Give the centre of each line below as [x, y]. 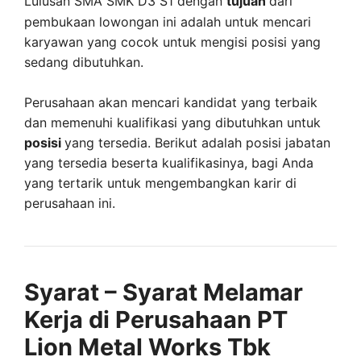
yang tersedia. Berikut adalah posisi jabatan [197, 143]
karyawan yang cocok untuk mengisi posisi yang [172, 41]
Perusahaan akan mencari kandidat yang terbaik [171, 102]
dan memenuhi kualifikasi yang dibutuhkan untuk [172, 122]
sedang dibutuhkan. [84, 62]
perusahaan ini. [70, 203]
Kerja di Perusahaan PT [156, 320]
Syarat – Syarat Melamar [164, 292]
